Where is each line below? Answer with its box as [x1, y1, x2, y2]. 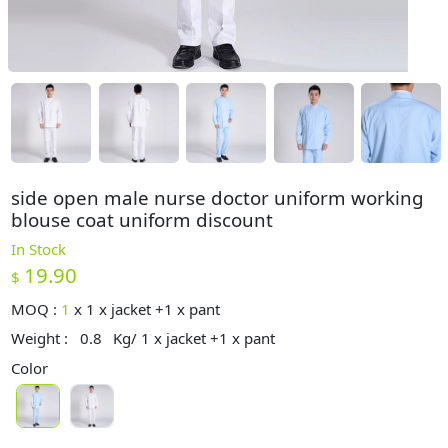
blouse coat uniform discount [11, 206, 274, 232]
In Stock [11, 239, 67, 259]
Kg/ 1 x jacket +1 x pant [113, 328, 276, 348]
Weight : [11, 328, 73, 348]
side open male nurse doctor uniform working [11, 184, 425, 210]
